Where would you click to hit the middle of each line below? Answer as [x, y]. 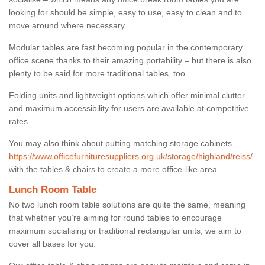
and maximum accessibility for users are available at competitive [129, 108]
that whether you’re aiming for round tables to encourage [115, 217]
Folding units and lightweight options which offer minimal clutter [127, 95]
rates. [20, 121]
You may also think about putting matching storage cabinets [120, 143]
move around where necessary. [69, 25]
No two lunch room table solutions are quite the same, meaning [127, 204]
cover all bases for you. [54, 243]
